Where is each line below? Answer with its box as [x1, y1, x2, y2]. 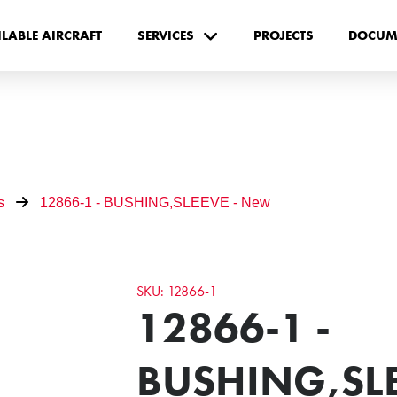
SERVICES [136, 27, 194, 43]
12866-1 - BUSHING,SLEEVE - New [39, 194, 270, 210]
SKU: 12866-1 [136, 281, 218, 300]
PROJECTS [253, 27, 314, 43]
